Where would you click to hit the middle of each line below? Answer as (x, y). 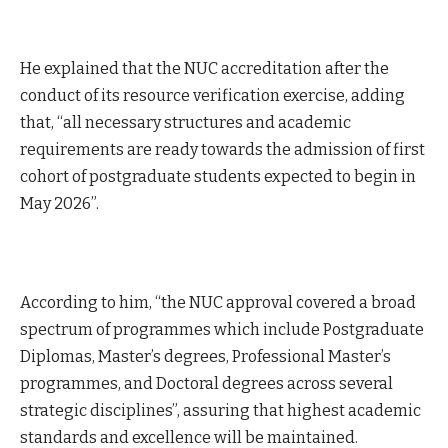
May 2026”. (59, 203)
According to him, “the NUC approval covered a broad (218, 302)
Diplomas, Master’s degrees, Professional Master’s (205, 356)
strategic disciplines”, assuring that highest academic (220, 410)
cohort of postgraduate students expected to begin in (218, 176)
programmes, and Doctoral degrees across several (206, 383)
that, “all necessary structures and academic (185, 122)
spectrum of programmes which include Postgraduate (222, 329)
